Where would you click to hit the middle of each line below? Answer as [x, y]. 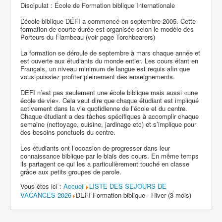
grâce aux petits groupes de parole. [71, 172]
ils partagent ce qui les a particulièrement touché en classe [105, 164]
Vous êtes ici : [42, 186]
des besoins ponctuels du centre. [68, 132]
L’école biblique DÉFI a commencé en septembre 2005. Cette [108, 21]
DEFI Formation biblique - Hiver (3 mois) [134, 195]
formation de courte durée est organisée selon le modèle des [107, 29]
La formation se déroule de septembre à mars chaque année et [110, 53]
